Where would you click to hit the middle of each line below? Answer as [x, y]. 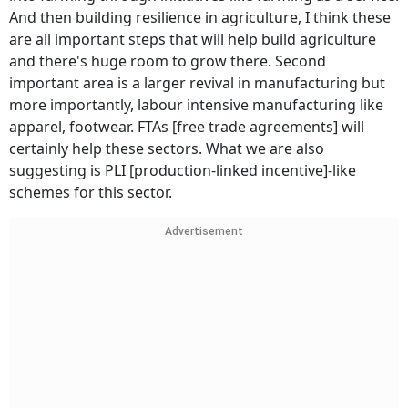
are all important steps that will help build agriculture [193, 40]
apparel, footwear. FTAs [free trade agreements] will [187, 127]
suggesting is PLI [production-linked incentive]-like [183, 171]
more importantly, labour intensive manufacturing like [196, 105]
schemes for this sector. [91, 193]
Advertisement [204, 232]
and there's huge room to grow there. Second [168, 61]
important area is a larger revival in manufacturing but [197, 83]
